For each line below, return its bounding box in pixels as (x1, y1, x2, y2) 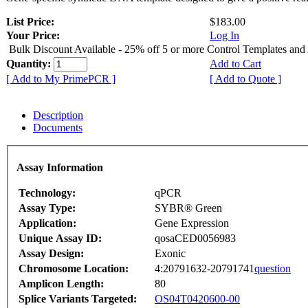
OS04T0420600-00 (155, 292, 240, 305)
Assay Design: (19, 247, 84, 259)
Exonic (155, 247, 186, 259)
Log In (210, 30, 239, 42)
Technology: (19, 186, 76, 199)
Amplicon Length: (19, 277, 104, 289)
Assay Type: (19, 201, 76, 214)
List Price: (6, 16, 57, 28)
